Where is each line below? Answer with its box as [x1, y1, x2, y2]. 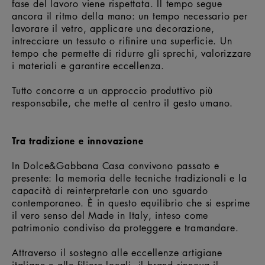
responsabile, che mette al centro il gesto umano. [12, 96, 234, 109]
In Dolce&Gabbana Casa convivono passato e [12, 159, 219, 172]
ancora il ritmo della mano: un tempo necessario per [12, 9, 248, 22]
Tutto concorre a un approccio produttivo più [12, 83, 214, 97]
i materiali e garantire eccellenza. [12, 59, 165, 72]
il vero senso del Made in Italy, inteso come [12, 208, 209, 222]
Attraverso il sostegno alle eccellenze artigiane [12, 245, 222, 259]
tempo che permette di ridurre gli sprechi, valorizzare [12, 46, 252, 60]
